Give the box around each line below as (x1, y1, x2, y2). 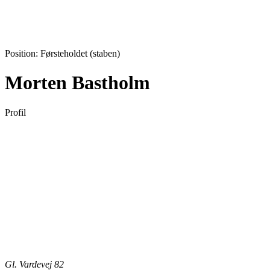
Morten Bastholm (5, 72, 150, 94)
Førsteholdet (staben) (40, 48, 120, 58)
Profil (5, 107, 26, 118)
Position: (5, 48, 38, 58)
